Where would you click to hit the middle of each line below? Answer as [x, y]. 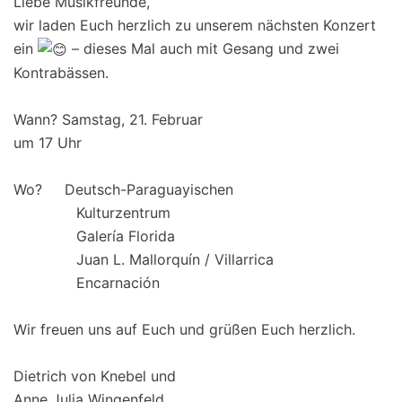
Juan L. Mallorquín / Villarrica [144, 260]
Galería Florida [94, 236]
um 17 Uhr [48, 143]
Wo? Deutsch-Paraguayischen [123, 190]
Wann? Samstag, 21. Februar [108, 120]
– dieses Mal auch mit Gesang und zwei [203, 48]
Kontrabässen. [61, 73]
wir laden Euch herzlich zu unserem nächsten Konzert [195, 25]
